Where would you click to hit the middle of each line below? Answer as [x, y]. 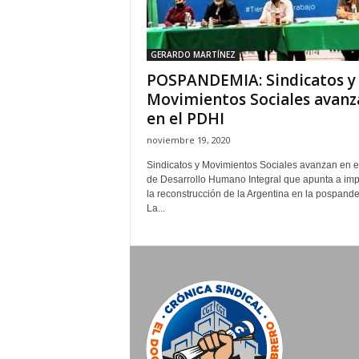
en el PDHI [185, 119]
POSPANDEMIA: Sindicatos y [251, 80]
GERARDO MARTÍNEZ [193, 54]
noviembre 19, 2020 [188, 140]
